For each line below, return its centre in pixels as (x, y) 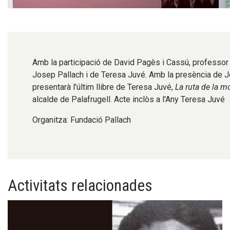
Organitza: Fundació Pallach (82, 120)
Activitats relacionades (80, 185)
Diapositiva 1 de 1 (36, 14)
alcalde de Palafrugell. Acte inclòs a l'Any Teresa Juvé (129, 99)
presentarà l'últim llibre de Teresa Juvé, (104, 87)
